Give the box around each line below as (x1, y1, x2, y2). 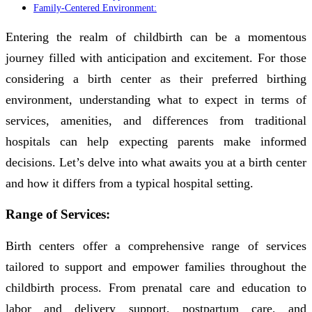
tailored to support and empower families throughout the (6, 259, 306, 274)
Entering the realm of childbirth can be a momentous (6, 30, 306, 45)
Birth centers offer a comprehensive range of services (6, 238, 306, 253)
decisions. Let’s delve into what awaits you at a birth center (6, 155, 306, 170)
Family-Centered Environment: (33, 2, 157, 14)
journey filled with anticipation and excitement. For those (6, 51, 306, 65)
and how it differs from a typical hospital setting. (6, 176, 253, 191)
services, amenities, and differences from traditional (6, 114, 306, 128)
